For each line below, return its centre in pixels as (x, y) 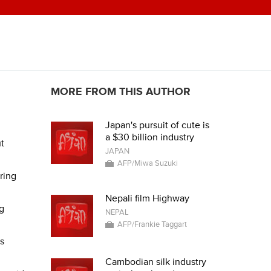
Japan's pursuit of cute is (157, 125)
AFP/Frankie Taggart (152, 224)
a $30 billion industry (149, 137)
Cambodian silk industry (155, 262)
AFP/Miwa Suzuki (147, 163)
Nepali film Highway (147, 198)
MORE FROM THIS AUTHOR (120, 92)
